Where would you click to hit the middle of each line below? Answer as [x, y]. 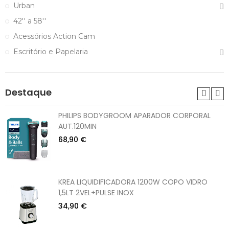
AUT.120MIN [77, 126]
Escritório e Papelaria [51, 51]
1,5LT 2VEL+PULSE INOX [96, 192]
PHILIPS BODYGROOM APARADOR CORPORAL [134, 115]
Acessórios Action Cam [54, 36]
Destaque [28, 92]
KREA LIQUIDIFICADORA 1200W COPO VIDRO [133, 182]
